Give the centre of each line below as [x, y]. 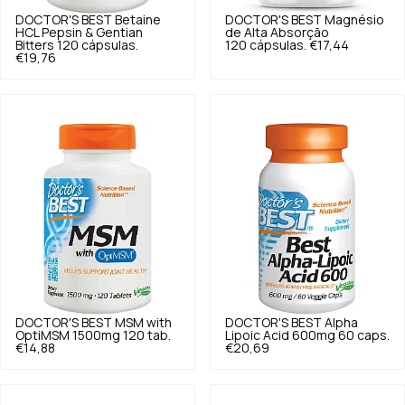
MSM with [143, 323]
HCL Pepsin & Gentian [79, 32]
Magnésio [354, 19]
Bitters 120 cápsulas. [77, 45]
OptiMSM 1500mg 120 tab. [93, 336]
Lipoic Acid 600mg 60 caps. [307, 336]
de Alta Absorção [277, 32]
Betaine [138, 19]
